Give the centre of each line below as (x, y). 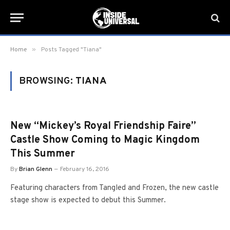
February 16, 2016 (85, 169)
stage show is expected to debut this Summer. (88, 200)
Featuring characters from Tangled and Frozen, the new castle (114, 188)
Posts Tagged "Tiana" (71, 50)
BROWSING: (47, 81)
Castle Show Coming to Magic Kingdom (105, 140)
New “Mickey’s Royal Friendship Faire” (103, 126)
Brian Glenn (36, 169)
